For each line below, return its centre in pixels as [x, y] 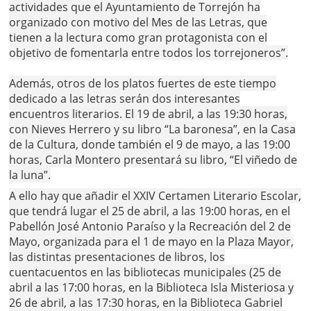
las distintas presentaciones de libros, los [117, 257]
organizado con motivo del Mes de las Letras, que [138, 23]
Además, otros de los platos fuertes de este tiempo [143, 84]
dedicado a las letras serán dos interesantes [125, 99]
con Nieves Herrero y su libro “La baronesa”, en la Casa [153, 129]
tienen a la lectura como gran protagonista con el [138, 38]
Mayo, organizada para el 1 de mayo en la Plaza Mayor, [152, 242]
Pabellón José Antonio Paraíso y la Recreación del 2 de [150, 227]
